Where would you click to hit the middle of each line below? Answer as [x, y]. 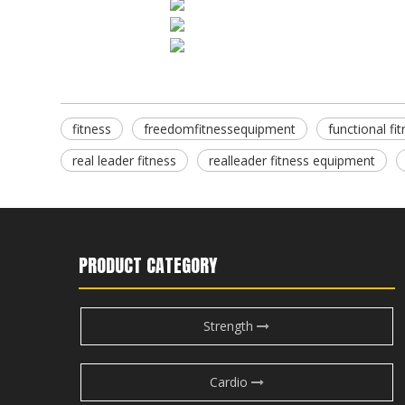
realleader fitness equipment [292, 160]
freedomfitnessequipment [220, 129]
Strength [231, 326]
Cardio [230, 382]
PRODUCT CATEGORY [148, 265]
